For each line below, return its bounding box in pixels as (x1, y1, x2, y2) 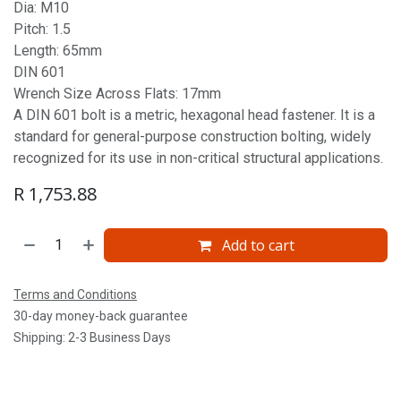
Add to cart (218, 235, 294, 255)
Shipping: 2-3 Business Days (13, 330, 171, 345)
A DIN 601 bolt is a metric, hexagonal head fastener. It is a (13, 107, 375, 124)
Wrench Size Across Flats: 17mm (13, 85, 221, 102)
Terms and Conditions (13, 287, 137, 302)
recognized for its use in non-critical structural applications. (13, 149, 383, 166)
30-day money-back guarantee (13, 309, 188, 323)
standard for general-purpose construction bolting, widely (13, 128, 371, 145)
